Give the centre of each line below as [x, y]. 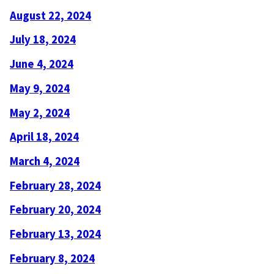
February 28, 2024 [55, 185]
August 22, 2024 [50, 15]
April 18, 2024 [44, 137]
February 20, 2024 [55, 210]
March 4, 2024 [45, 161]
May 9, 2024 [40, 88]
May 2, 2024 [40, 113]
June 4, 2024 [42, 64]
